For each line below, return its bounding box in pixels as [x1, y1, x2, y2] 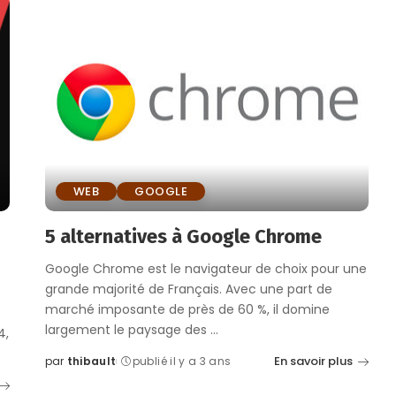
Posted [43, 361, 87, 377]
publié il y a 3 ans [132, 354, 232, 369]
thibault [66, 354, 117, 369]
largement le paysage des [44, 321, 210, 339]
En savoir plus [274, 353, 354, 370]
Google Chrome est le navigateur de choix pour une [44, 260, 367, 278]
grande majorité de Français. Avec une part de [44, 280, 332, 299]
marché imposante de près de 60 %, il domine [44, 301, 330, 319]
